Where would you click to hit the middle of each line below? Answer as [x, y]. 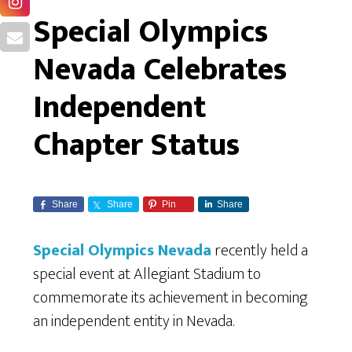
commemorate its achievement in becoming [171, 297]
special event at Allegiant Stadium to [147, 274]
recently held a [260, 250]
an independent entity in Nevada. [134, 321]
